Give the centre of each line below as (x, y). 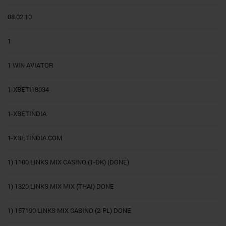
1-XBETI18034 (28, 90)
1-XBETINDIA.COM (35, 138)
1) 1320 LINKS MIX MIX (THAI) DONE (61, 186)
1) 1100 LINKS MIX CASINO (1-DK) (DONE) (68, 162)
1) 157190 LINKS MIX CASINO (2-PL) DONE (69, 211)
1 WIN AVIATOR (31, 65)
